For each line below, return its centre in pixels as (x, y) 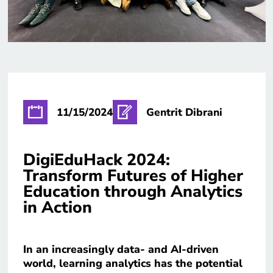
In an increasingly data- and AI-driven (121, 249)
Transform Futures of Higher (133, 175)
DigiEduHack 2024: (96, 159)
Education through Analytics (133, 191)
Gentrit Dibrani (184, 112)
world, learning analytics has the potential (133, 263)
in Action (59, 207)
